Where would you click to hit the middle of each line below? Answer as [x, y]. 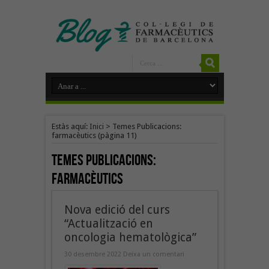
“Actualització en [108, 223]
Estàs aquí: [70, 126]
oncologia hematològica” [130, 237]
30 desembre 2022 [93, 254]
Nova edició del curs [117, 210]
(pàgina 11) [116, 135]
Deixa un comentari [153, 254]
